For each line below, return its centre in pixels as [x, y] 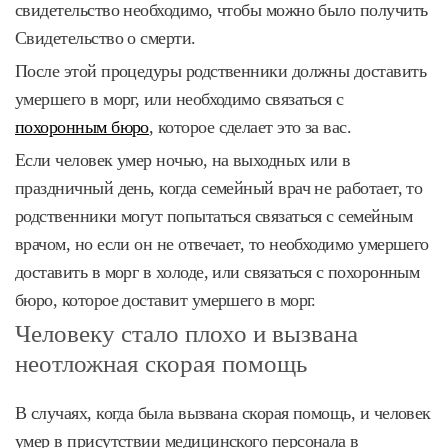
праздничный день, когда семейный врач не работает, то [219, 187]
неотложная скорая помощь [161, 363]
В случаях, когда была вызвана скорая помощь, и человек [223, 412]
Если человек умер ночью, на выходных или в [183, 159]
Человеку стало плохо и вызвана [186, 333]
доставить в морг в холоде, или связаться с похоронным [217, 271]
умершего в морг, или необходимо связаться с [179, 98]
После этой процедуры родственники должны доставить [220, 70]
